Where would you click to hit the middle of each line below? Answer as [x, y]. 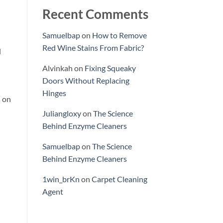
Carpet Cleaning [119, 179]
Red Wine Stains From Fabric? [93, 48]
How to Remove [119, 35]
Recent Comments [95, 14]
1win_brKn [61, 179]
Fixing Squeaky [110, 68]
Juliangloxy [61, 113]
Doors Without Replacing [86, 81]
